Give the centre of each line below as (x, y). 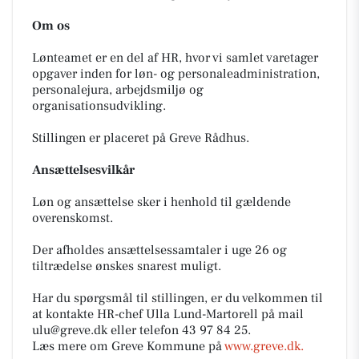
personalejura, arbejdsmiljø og (118, 90)
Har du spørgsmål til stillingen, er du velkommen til (177, 298)
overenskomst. (73, 218)
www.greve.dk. (264, 346)
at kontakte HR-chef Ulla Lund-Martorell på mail (168, 314)
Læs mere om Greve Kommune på (128, 346)
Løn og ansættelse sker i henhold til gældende (161, 202)
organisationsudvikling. (99, 106)
